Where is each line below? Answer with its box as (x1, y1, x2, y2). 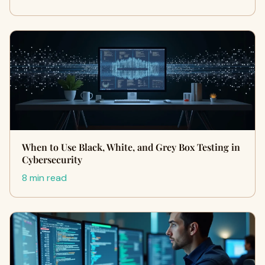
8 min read (22, 172, 67, 184)
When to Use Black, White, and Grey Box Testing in (22, 141, 240, 153)
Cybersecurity (22, 153, 82, 166)
